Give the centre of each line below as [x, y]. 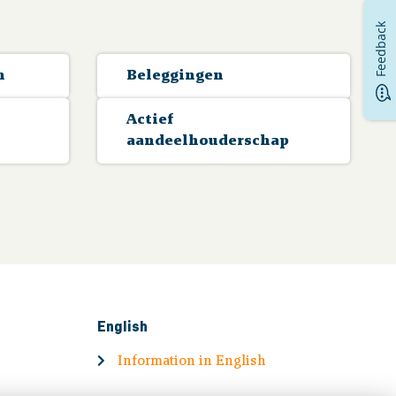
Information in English [192, 361]
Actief [150, 120]
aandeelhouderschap [208, 141]
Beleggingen [175, 76]
